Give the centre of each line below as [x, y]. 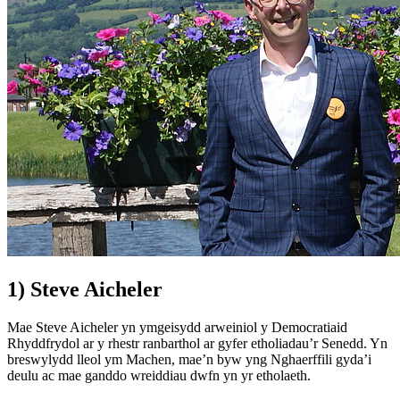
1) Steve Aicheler [85, 290]
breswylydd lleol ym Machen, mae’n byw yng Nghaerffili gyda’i [189, 359]
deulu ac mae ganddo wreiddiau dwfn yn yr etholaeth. [159, 375]
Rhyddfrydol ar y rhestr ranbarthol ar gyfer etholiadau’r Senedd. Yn [197, 343]
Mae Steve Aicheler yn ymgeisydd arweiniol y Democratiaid [177, 327]
